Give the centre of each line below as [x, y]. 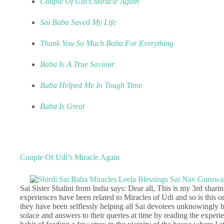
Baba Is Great [62, 106]
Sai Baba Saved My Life [78, 22]
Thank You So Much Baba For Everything [107, 43]
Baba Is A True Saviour [77, 64]
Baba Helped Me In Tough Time [91, 85]
